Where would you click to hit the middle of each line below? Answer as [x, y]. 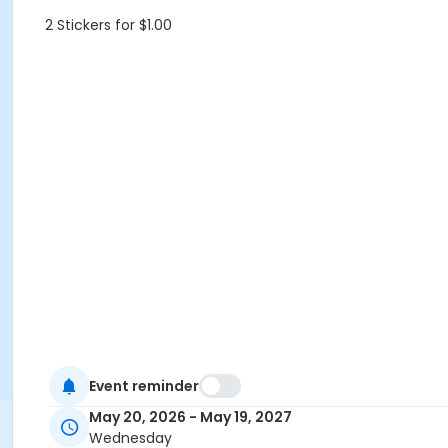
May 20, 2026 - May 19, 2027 [190, 417]
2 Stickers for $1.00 [108, 25]
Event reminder [144, 385]
